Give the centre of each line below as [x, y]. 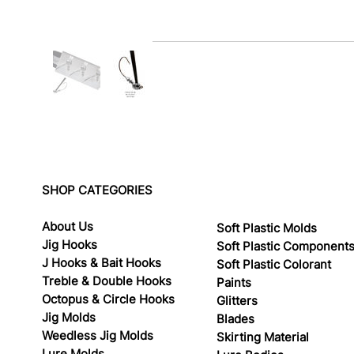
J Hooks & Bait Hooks [102, 264]
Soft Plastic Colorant [274, 265]
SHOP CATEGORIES [98, 191]
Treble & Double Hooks [107, 282]
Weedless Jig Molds [98, 336]
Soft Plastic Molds [267, 228]
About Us [68, 227]
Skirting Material [263, 337]
